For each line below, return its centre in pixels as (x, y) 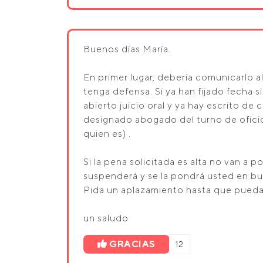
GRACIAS (132, 244)
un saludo (106, 218)
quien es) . (107, 134)
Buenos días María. (127, 49)
